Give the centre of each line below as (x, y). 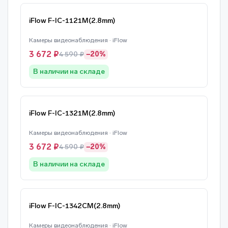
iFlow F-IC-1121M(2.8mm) (72, 21)
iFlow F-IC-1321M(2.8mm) (72, 113)
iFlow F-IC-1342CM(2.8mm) (75, 206)
